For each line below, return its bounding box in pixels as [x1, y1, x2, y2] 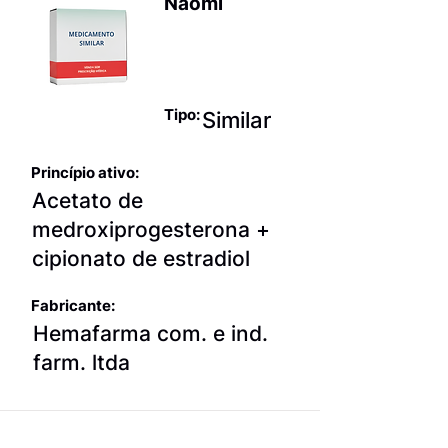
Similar [202, 106, 271, 133]
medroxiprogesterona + [32, 216, 270, 242]
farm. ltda [33, 349, 130, 375]
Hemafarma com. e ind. [33, 320, 268, 346]
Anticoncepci [165, 27, 298, 53]
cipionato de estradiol [32, 245, 250, 271]
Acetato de [32, 187, 143, 213]
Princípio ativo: [31, 162, 139, 182]
